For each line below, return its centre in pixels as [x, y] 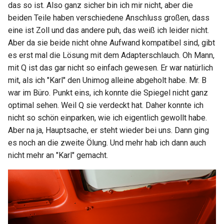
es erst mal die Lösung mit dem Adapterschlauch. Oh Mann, [111, 55]
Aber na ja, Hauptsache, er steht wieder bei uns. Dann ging [108, 130]
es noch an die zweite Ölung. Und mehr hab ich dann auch [107, 143]
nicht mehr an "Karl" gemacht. [58, 155]
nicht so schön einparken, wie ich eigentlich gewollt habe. [107, 118]
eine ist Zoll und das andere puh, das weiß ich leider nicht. [108, 30]
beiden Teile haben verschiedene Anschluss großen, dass [109, 18]
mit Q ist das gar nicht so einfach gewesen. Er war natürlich [110, 68]
